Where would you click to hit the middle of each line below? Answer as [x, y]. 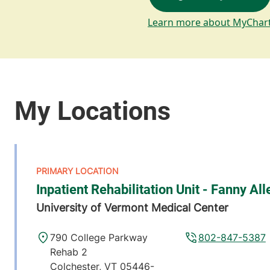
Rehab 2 [69, 252]
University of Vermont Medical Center [132, 208]
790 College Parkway [99, 237]
